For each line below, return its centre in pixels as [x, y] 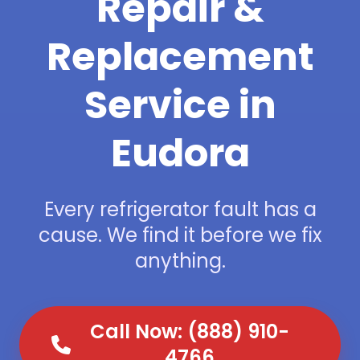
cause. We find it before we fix [180, 235]
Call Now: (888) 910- [190, 331]
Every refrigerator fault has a [180, 209]
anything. [180, 261]
